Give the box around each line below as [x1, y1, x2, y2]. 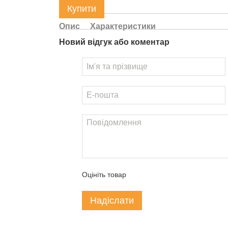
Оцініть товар [81, 170, 126, 179]
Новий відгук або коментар [59, 38, 169, 46]
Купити [67, 4, 96, 14]
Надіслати [90, 195, 134, 206]
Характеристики [90, 22, 156, 31]
